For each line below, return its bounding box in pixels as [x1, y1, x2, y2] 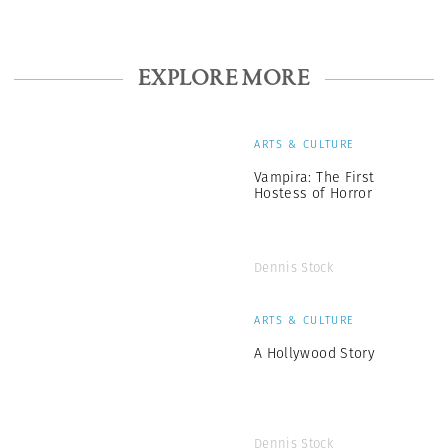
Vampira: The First [254, 167, 375, 188]
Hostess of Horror [254, 183, 372, 204]
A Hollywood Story [254, 343, 375, 364]
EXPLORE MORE [138, 65, 310, 95]
